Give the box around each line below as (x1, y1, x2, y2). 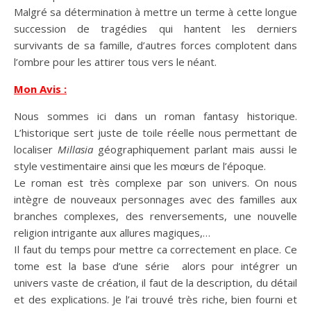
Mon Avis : (14, 81, 67, 96)
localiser (14, 142, 58, 156)
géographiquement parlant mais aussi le (93, 142, 297, 156)
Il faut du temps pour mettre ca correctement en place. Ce (14, 242, 297, 256)
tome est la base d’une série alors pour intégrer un (14, 258, 297, 273)
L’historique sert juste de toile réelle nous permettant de (14, 125, 297, 140)
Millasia (58, 142, 93, 156)
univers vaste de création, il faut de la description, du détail (14, 275, 297, 289)
